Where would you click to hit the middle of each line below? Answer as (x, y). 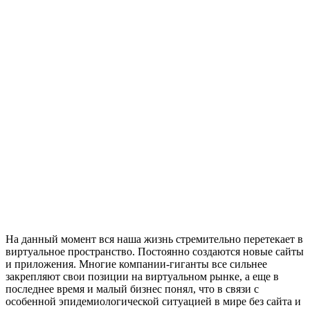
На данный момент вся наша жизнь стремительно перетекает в (154, 239)
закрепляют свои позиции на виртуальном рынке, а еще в (142, 276)
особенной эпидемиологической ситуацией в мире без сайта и (153, 301)
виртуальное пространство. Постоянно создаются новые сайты (155, 251)
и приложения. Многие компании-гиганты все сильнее (136, 264)
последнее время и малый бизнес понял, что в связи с (132, 289)
